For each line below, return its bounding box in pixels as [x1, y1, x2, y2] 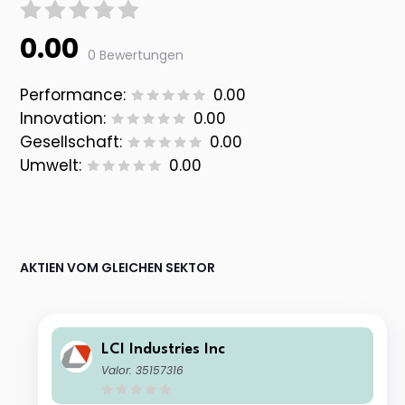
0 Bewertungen [88, 46, 184, 65]
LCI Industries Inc [101, 342, 226, 358]
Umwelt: [20, 155, 82, 177]
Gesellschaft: [20, 131, 123, 154]
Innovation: [20, 108, 107, 130]
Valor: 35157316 [101, 363, 184, 379]
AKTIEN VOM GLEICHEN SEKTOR [20, 259, 216, 278]
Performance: [20, 84, 127, 107]
